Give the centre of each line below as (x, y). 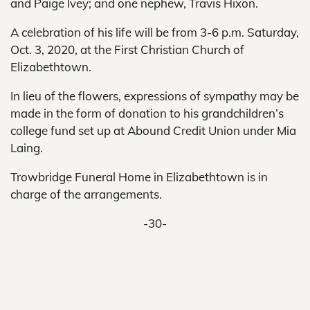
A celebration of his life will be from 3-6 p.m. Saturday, (155, 32)
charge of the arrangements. (86, 194)
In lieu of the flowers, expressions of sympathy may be (155, 96)
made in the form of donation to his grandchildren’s (147, 113)
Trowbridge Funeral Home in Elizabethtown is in (139, 177)
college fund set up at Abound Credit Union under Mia (153, 130)
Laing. (27, 148)
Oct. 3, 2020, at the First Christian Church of (127, 49)
